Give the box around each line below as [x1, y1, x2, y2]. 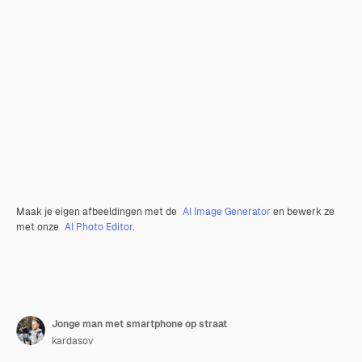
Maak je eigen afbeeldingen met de [16, 205, 179, 219]
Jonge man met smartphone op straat [52, 318, 227, 331]
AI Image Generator [183, 205, 271, 219]
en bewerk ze [271, 205, 335, 219]
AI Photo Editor [65, 221, 133, 234]
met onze [16, 221, 61, 234]
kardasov [52, 335, 93, 348]
